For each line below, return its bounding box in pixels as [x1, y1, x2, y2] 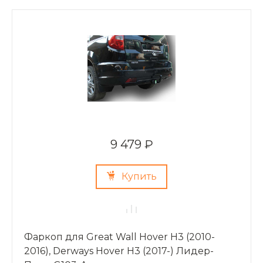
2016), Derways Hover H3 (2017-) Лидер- [24, 245, 214, 257]
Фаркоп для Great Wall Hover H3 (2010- [24, 231, 215, 242]
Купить [122, 171, 157, 183]
